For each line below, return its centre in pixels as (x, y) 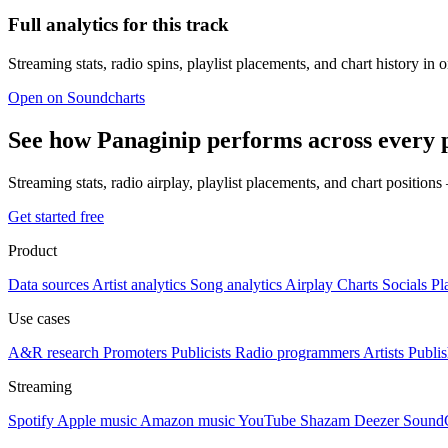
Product (32, 250)
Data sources (48, 284)
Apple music (97, 420)
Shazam (325, 420)
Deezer (376, 420)
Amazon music (187, 420)
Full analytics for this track (118, 25)
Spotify (31, 420)
